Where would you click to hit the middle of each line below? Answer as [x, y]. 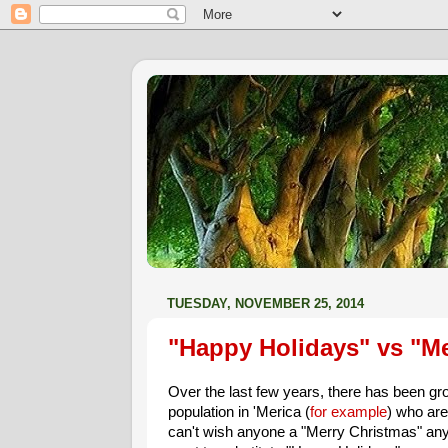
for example [348, 412]
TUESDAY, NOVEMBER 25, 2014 [265, 304]
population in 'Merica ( [239, 412]
